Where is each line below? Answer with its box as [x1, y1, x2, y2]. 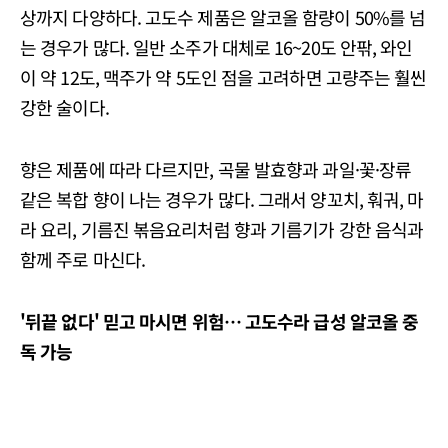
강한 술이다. [20, 93, 109, 120]
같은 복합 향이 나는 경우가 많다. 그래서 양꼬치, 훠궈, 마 [20, 185, 424, 212]
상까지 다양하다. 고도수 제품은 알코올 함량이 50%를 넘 [20, 3, 426, 30]
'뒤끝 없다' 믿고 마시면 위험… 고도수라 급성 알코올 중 [20, 307, 419, 334]
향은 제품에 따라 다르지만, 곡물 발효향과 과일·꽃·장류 [20, 155, 412, 182]
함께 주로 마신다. [20, 245, 145, 272]
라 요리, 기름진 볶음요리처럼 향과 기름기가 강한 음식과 [20, 215, 424, 242]
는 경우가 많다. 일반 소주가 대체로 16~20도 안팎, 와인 [20, 33, 413, 60]
